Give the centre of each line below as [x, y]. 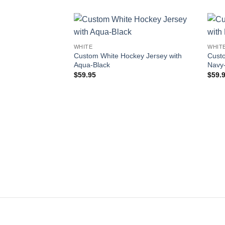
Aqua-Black [92, 65]
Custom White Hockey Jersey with [128, 55]
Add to [180, 41]
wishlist [180, 48]
